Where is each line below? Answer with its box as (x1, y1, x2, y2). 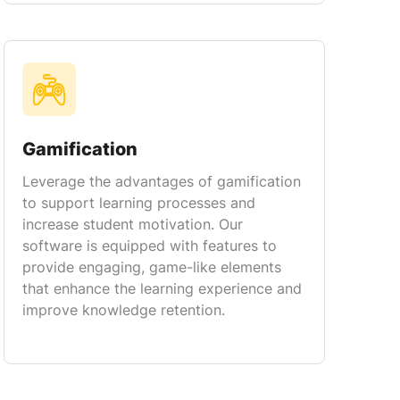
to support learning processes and (22, 194, 255, 212)
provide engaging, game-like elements (22, 258, 281, 276)
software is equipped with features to (22, 237, 277, 254)
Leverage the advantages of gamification (22, 172, 301, 190)
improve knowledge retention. (22, 301, 225, 319)
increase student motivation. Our (22, 215, 243, 233)
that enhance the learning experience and (22, 279, 302, 297)
